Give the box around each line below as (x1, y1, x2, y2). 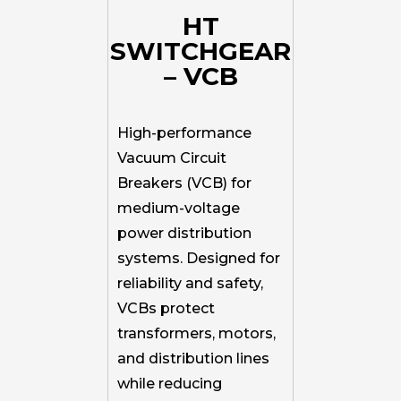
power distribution (117, 224, 252, 242)
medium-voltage (117, 199, 240, 217)
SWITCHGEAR (110, 35, 291, 66)
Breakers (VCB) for (117, 174, 252, 192)
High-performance (117, 124, 252, 141)
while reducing (117, 374, 222, 392)
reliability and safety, (117, 274, 263, 292)
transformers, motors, (117, 324, 276, 342)
